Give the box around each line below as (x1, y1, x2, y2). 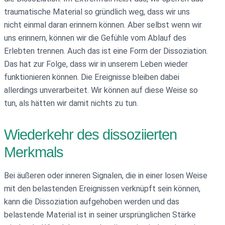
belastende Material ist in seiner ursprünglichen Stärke (4, 210, 196, 220)
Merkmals (4, 144, 63, 161)
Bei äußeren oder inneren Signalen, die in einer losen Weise (4, 171, 207, 181)
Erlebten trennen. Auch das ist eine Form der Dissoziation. (4, 46, 208, 56)
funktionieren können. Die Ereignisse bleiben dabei (4, 72, 179, 82)
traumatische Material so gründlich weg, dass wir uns (4, 7, 190, 17)
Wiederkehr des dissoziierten (4, 127, 177, 143)
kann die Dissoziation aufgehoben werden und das (4, 197, 179, 207)
